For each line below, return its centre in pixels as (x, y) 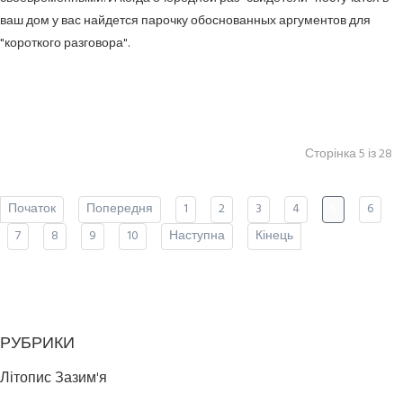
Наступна (197, 236)
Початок (32, 209)
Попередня (120, 209)
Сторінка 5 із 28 (349, 154)
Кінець (274, 236)
